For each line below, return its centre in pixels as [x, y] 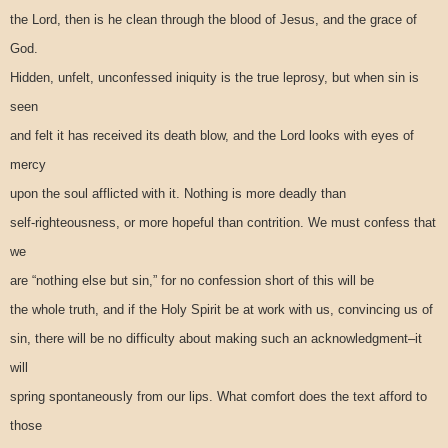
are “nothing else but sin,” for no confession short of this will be [192, 280]
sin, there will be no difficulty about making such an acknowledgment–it [216, 338]
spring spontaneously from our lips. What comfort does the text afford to [218, 396]
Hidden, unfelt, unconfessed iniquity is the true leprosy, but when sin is [214, 77]
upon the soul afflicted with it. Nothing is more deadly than [178, 193]
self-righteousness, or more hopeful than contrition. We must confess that [223, 222]
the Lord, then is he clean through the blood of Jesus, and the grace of [213, 19]
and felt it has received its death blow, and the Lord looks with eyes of [212, 135]
